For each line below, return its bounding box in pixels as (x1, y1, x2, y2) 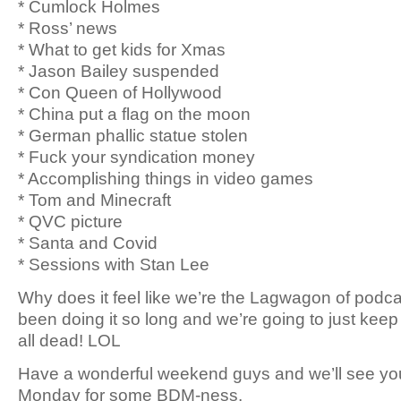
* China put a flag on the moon (18, 104, 251, 124)
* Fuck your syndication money (18, 147, 255, 166)
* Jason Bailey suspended (18, 61, 219, 81)
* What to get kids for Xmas (18, 39, 226, 59)
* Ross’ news (18, 18, 117, 38)
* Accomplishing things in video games (18, 168, 313, 188)
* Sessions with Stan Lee (18, 254, 209, 274)
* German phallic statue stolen (18, 125, 248, 145)
